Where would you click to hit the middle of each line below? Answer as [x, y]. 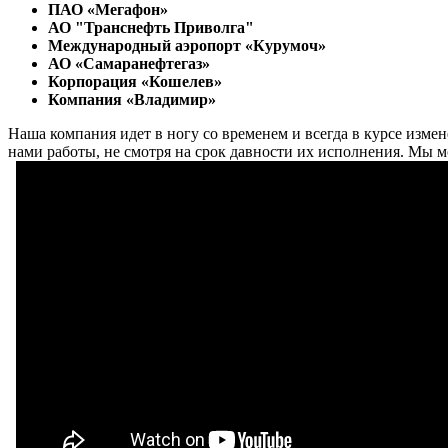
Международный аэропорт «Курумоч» [187, 45]
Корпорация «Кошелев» [135, 81]
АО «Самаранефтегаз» [129, 63]
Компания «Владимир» [132, 99]
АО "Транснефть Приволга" [151, 27]
